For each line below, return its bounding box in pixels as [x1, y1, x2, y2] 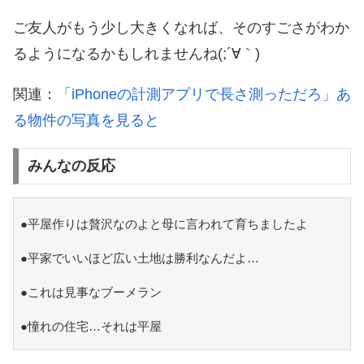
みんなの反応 [27, 158, 115, 175]
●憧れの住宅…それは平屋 [19, 319, 162, 334]
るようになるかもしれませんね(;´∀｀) [13, 45, 260, 62]
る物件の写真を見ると [13, 111, 159, 128]
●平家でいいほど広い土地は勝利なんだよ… [19, 251, 259, 266]
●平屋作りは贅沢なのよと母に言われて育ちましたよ [19, 217, 308, 232]
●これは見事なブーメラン [19, 285, 162, 300]
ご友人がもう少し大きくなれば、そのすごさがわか [13, 19, 349, 36]
